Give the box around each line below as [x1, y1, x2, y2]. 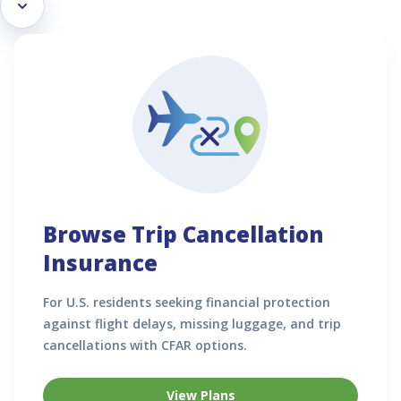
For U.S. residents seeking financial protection [43, 293, 330, 311]
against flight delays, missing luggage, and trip [43, 314, 341, 332]
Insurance [43, 247, 158, 277]
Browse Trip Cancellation [43, 218, 324, 249]
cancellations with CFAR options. [43, 336, 247, 354]
